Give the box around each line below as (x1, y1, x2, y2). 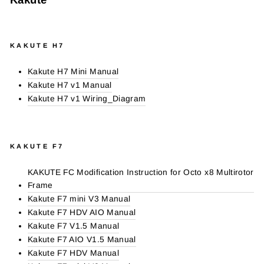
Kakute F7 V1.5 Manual (28, 222, 120, 230)
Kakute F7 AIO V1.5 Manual (28, 235, 136, 244)
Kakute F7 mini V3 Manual (28, 194, 131, 203)
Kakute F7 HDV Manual (28, 249, 119, 258)
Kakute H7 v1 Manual (28, 81, 112, 90)
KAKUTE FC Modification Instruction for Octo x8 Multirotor (28, 168, 254, 177)
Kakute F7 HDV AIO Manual (28, 208, 136, 217)
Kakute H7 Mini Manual (28, 67, 119, 76)
